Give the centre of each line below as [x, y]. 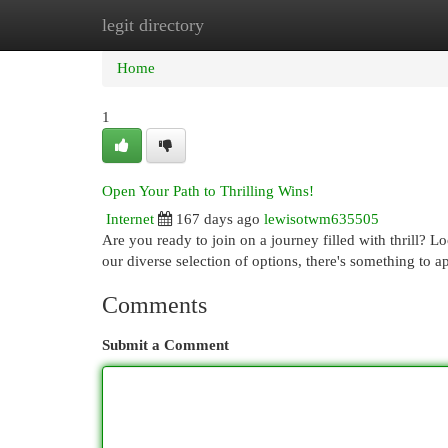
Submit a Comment [165, 345]
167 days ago [218, 219]
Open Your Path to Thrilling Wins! [208, 191]
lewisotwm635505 [321, 219]
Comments [154, 305]
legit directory [153, 25]
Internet [130, 219]
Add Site [366, 25]
